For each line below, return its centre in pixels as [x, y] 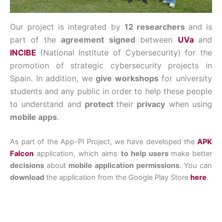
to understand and [47, 104]
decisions [28, 166]
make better [191, 154]
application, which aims [77, 154]
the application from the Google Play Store [117, 178]
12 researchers [156, 27]
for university [185, 78]
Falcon [22, 154]
